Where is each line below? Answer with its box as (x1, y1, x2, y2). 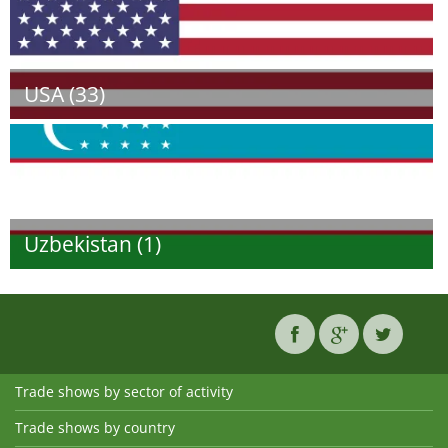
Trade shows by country (15, 418, 175, 437)
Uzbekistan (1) (24, 230, 161, 258)
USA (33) (24, 80, 105, 108)
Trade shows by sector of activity (15, 382, 233, 401)
